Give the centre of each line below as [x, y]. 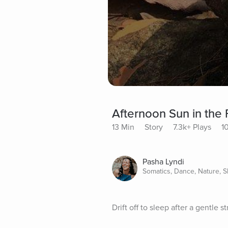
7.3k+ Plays [192, 127]
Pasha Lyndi [163, 162]
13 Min [123, 127]
